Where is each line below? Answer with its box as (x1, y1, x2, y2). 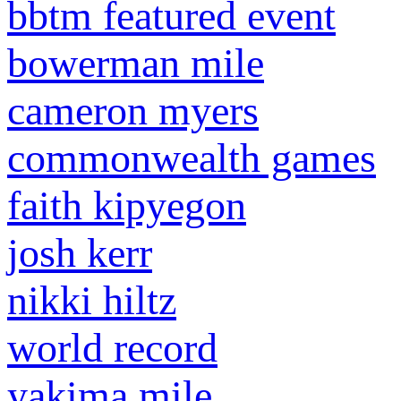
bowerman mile (7, 40, 264, 87)
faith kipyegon (7, 183, 246, 229)
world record (7, 325, 218, 371)
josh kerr (7, 230, 152, 277)
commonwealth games (7, 135, 376, 182)
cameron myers (7, 88, 259, 134)
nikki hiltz (7, 277, 176, 324)
